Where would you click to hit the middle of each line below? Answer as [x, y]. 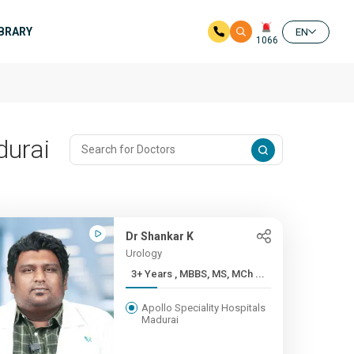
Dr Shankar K [159, 236]
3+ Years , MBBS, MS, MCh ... [219, 274]
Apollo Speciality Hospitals [203, 308]
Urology [143, 253]
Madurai [160, 320]
